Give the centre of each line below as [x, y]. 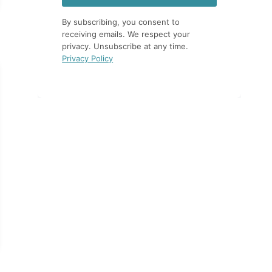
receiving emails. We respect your [126, 34]
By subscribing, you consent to [121, 22]
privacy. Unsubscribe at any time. [125, 46]
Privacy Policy [88, 59]
